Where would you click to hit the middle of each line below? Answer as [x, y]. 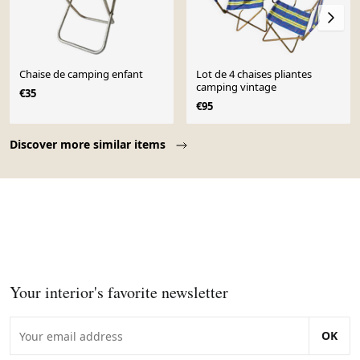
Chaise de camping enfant [81, 74]
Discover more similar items [89, 145]
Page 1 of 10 [46, 133]
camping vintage [236, 87]
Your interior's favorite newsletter [119, 292]
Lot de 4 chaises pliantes [254, 74]
